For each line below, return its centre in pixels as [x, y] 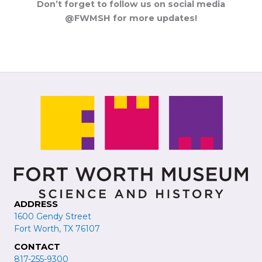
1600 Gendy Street [53, 216]
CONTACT [37, 247]
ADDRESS [36, 204]
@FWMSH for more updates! [131, 18]
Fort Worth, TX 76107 [57, 228]
